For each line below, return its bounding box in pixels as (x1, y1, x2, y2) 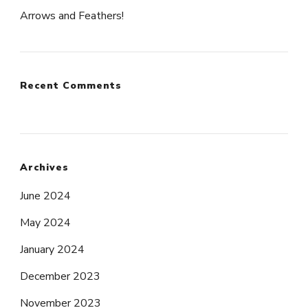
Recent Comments (20, 79, 122, 93)
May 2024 (20, 215, 71, 231)
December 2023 (20, 269, 100, 285)
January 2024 (20, 242, 85, 258)
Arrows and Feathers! (20, 8, 124, 24)
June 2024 (20, 188, 71, 204)
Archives (20, 161, 69, 175)
